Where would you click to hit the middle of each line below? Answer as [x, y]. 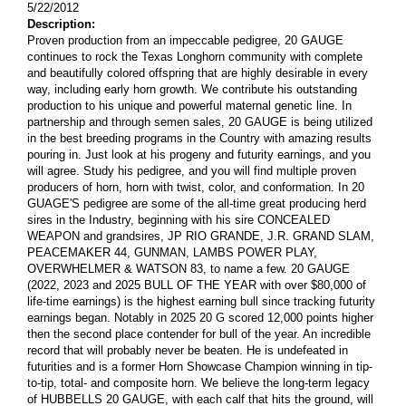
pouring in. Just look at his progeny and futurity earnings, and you [199, 154]
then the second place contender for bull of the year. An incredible [199, 333]
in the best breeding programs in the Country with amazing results [199, 138]
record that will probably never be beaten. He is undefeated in [188, 350]
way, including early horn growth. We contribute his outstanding [192, 89]
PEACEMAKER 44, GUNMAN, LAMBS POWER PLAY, [172, 252]
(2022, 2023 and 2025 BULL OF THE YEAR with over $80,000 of [197, 285]
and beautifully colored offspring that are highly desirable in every [198, 72]
